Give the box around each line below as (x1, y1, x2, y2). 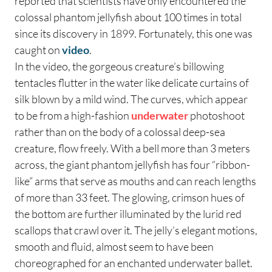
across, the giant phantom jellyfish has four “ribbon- (15, 157, 250, 171)
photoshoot (188, 108, 245, 122)
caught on (15, 42, 62, 56)
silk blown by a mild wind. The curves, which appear (15, 92, 248, 106)
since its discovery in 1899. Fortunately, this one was (15, 26, 253, 40)
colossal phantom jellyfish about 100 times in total (15, 10, 242, 24)
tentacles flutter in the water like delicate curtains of (15, 75, 249, 89)
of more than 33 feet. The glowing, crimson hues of (15, 190, 245, 204)
